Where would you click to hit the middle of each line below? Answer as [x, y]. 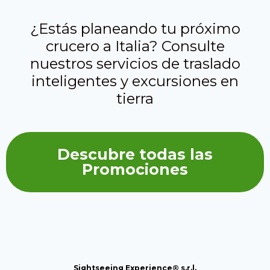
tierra [135, 98]
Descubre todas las [135, 155]
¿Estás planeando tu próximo [135, 28]
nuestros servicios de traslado [135, 63]
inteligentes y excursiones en [135, 81]
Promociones [135, 170]
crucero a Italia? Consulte [135, 46]
